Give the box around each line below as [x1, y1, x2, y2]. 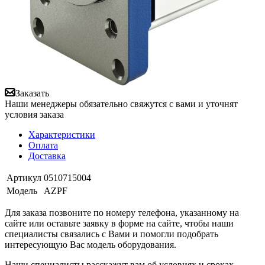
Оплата [28, 140, 58, 150]
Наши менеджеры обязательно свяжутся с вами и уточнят [5, 98, 238, 109]
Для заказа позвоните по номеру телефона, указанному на [5, 207, 239, 218]
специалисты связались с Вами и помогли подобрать [5, 228, 218, 239]
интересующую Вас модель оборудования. [5, 239, 176, 250]
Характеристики [28, 129, 95, 140]
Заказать [15, 88, 49, 98]
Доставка [28, 150, 66, 161]
